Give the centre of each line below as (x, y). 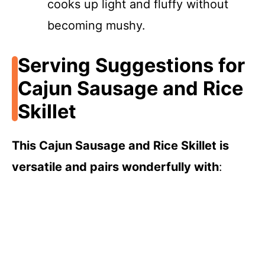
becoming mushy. (96, 26)
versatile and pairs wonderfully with (115, 167)
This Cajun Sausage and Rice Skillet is (120, 146)
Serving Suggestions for (131, 66)
